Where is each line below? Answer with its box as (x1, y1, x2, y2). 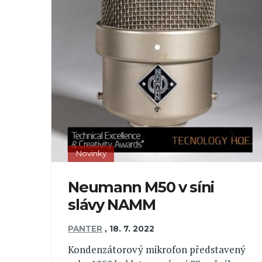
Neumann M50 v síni (68, 178, 214, 196)
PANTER (68, 223, 103, 233)
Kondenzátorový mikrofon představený (68, 242, 246, 256)
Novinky (75, 149, 106, 158)
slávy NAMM (68, 195, 156, 214)
